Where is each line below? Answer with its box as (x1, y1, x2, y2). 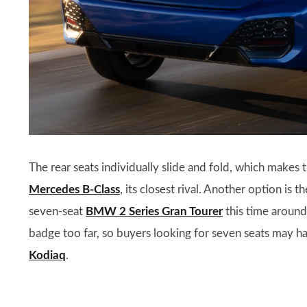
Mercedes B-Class (29, 184, 120, 196)
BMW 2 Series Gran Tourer (86, 206, 223, 218)
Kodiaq (29, 249, 66, 262)
